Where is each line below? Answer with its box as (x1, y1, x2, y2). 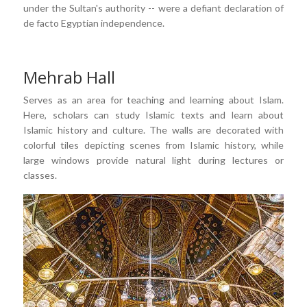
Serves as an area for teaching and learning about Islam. (23, 94, 284, 106)
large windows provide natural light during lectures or (23, 154, 284, 167)
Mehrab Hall (23, 66, 115, 89)
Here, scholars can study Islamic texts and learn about (23, 109, 284, 121)
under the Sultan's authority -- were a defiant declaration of (23, 2, 284, 14)
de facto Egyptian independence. (23, 17, 164, 29)
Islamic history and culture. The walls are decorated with (23, 124, 284, 136)
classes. (23, 169, 59, 182)
